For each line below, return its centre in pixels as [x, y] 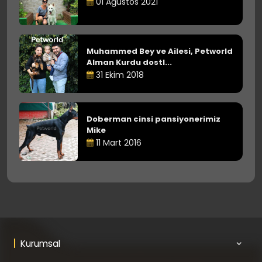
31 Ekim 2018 [119, 75]
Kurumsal [40, 243]
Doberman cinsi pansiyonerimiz [154, 119]
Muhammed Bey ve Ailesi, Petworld [160, 51]
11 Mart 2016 [118, 143]
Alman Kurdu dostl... [129, 62]
